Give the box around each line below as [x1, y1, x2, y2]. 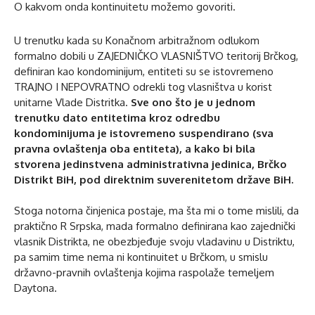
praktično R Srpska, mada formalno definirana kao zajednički [14, 219, 295, 233]
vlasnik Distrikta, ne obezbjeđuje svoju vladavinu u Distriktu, [14, 234, 295, 248]
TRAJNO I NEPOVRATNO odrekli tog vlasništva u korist [14, 79, 272, 94]
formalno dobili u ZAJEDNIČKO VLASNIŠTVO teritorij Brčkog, [14, 49, 298, 63]
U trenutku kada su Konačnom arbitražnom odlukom [14, 33, 259, 47]
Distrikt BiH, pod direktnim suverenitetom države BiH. [14, 172, 293, 186]
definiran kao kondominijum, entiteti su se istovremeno [14, 64, 274, 78]
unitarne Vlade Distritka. [14, 95, 131, 109]
